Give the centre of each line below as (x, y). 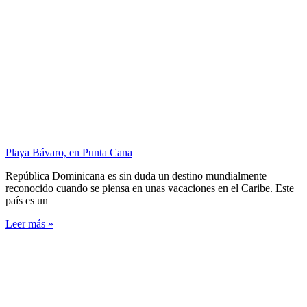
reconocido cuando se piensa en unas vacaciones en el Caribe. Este (150, 188)
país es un (27, 200)
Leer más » (29, 224)
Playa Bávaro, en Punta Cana (69, 152)
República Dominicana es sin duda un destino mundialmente (136, 176)
